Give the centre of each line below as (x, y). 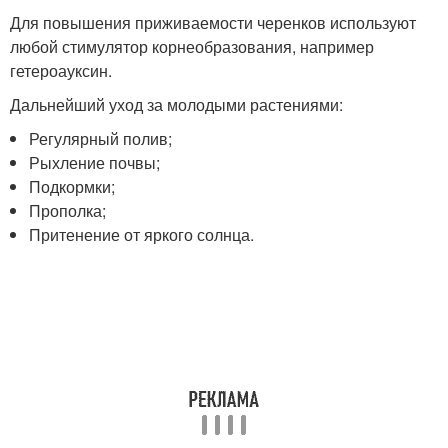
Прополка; (68, 210)
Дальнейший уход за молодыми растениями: (176, 104)
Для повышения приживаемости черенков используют (213, 22)
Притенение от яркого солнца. (142, 234)
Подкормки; (72, 186)
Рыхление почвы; (95, 162)
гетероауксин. (61, 70)
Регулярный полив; (101, 138)
